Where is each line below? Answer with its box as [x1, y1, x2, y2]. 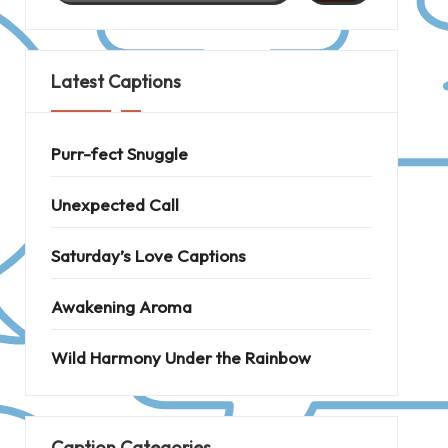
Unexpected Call [50, 194, 179, 215]
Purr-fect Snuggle [50, 143, 188, 164]
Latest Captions [50, 70, 181, 93]
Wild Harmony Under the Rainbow [50, 347, 311, 368]
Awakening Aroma [50, 296, 192, 317]
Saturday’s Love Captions [50, 245, 246, 266]
